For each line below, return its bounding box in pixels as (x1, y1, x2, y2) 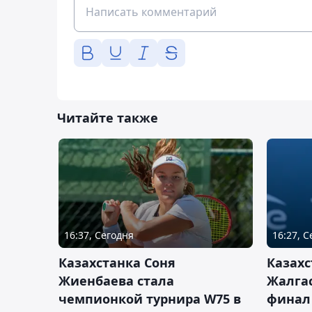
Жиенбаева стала (58, 272, 174, 289)
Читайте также (57, 109, 158, 126)
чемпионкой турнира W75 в (58, 290, 241, 307)
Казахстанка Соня (58, 253, 175, 271)
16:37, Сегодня (64, 228, 134, 242)
